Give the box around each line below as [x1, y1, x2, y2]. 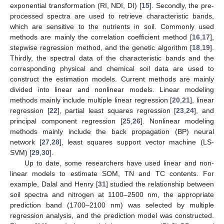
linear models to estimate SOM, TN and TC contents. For [10, 169, 214, 177]
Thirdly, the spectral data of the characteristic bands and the [10, 53, 214, 62]
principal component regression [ [10, 116, 122, 125]
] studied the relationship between [105, 179, 214, 188]
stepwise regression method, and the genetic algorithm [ [10, 43, 192, 51]
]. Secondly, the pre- [149, 1, 214, 9]
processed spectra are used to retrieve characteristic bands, [10, 11, 214, 20]
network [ [10, 137, 41, 146]
